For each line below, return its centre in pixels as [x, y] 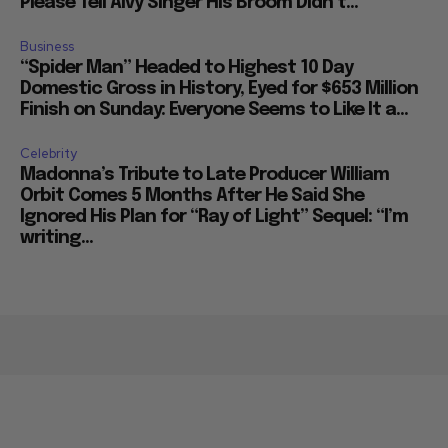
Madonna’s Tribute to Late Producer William [204, 174]
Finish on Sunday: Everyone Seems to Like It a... [214, 109]
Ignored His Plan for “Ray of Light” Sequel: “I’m [214, 216]
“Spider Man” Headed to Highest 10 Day [186, 67]
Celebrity [48, 153]
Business [47, 46]
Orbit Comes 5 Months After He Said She [192, 195]
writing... [56, 237]
